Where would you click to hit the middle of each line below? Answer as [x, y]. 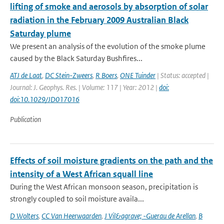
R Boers [106, 75]
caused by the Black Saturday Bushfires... [76, 58]
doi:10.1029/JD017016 [45, 99]
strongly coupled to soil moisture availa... [77, 199]
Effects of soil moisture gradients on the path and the [111, 160]
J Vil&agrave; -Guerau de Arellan [150, 216]
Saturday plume [40, 33]
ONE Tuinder [138, 75]
